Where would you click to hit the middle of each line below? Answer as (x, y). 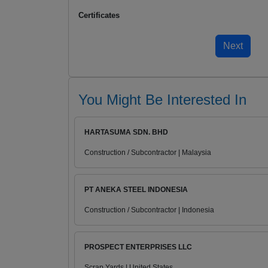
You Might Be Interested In (162, 100)
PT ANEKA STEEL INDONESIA (136, 190)
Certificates (99, 16)
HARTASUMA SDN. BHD (126, 133)
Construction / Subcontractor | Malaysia (148, 153)
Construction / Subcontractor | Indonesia (149, 210)
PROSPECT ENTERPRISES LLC (138, 247)
